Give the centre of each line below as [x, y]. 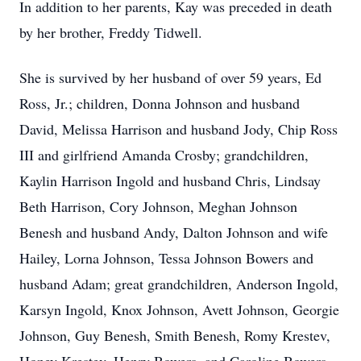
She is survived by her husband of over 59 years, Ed [170, 77]
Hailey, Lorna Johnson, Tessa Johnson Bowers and [166, 258]
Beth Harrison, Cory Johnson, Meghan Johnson [158, 206]
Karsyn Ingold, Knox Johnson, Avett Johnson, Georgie [179, 309]
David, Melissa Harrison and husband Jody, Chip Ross [178, 129]
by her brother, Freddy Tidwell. [111, 32]
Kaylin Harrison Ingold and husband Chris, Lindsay [170, 180]
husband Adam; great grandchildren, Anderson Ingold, [179, 284]
